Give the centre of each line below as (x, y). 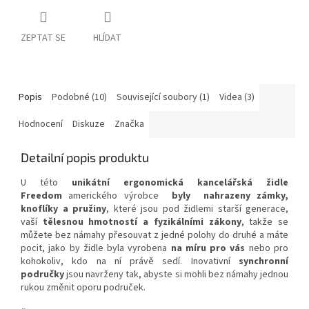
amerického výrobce (114, 196)
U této (46, 183)
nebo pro (269, 249)
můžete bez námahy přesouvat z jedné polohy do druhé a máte (154, 236)
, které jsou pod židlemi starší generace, (197, 209)
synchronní (264, 262)
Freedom (41, 196)
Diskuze (89, 124)
